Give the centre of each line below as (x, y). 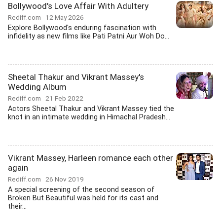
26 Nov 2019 (65, 179)
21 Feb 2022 (64, 98)
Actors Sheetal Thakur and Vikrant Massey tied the (91, 109)
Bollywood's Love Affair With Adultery (78, 6)
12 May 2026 (65, 17)
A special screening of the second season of (81, 190)
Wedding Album (37, 87)
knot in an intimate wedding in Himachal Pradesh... (89, 117)
